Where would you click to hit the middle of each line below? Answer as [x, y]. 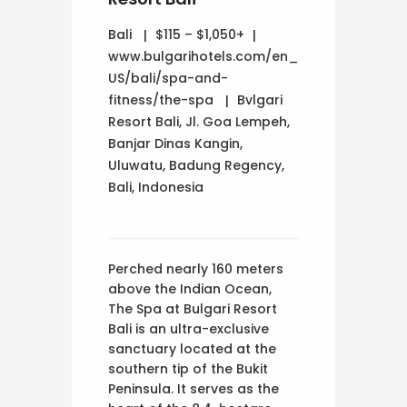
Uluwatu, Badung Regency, [196, 165]
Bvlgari [260, 99]
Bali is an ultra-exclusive [189, 328]
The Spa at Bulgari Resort [193, 308]
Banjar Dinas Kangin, [175, 143]
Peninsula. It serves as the [194, 388]
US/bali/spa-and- [168, 78]
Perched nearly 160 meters [196, 268]
